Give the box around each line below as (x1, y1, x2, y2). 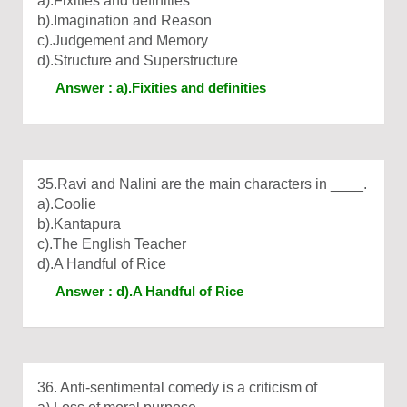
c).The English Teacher (37, 236, 186, 252)
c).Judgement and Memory (37, 33, 208, 48)
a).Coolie (37, 196, 96, 212)
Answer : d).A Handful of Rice (55, 283, 243, 299)
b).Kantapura (37, 216, 121, 232)
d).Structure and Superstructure (37, 53, 238, 68)
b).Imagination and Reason (37, 13, 212, 28)
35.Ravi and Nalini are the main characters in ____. (37, 176, 367, 192)
